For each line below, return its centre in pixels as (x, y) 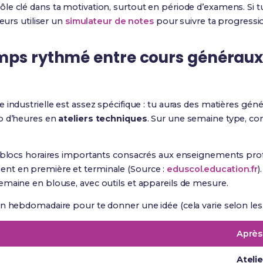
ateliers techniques (103, 119)
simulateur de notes (109, 21)
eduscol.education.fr (213, 169)
